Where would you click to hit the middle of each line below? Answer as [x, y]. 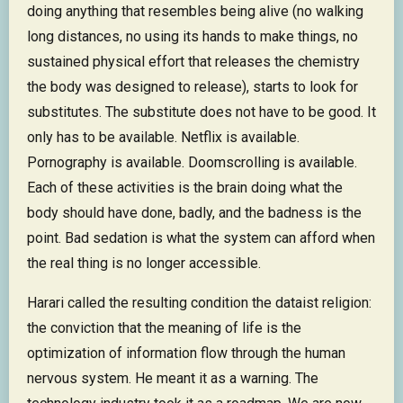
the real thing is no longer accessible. [144, 264]
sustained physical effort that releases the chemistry [193, 62]
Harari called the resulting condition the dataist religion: [199, 303]
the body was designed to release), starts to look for [193, 87]
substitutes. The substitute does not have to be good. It [201, 112]
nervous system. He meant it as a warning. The [173, 379]
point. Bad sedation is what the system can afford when [201, 238]
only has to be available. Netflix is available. [163, 138]
